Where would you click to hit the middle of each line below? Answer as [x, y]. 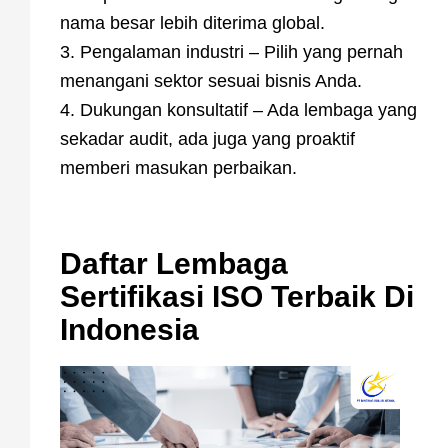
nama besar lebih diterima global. [192, 23]
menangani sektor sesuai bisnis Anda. [211, 81]
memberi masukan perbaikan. [178, 168]
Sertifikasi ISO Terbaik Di [237, 296]
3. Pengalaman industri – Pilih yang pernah [231, 52]
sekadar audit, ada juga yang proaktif [207, 139]
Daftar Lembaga [174, 263]
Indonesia [129, 329]
